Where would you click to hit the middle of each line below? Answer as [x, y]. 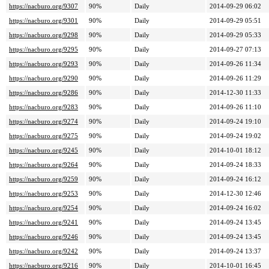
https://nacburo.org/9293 [44, 64]
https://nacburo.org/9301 [44, 21]
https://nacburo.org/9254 [44, 208]
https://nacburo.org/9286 [44, 93]
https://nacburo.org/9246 [44, 237]
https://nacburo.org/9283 [44, 107]
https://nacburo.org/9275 [44, 136]
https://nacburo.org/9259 [44, 179]
